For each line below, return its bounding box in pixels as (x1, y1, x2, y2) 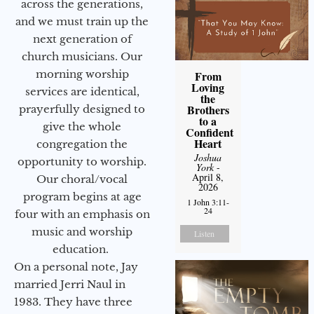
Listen (194, 227, 215, 239)
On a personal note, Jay (14, 259, 138, 273)
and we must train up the (15, 14, 149, 28)
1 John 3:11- (186, 196, 229, 207)
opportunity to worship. (18, 154, 146, 168)
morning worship (35, 67, 129, 81)
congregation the (36, 137, 128, 151)
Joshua (194, 150, 222, 164)
